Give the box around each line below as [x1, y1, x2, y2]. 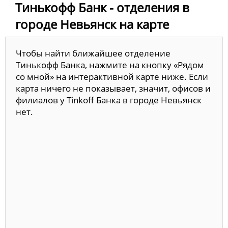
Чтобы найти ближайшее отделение [16, 47, 170, 59]
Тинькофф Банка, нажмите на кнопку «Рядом [16, 59, 204, 71]
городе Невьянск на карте [15, 15, 169, 33]
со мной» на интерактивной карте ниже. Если [16, 70, 208, 82]
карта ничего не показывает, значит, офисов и [16, 82, 211, 94]
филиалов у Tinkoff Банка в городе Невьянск [16, 94, 202, 106]
